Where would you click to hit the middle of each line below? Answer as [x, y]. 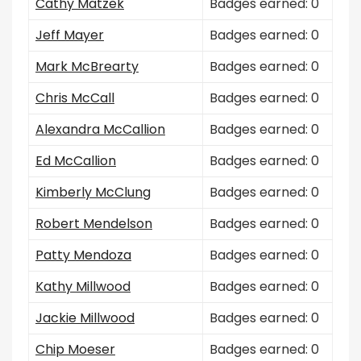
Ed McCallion [76, 161]
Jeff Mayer [70, 35]
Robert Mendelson [94, 224]
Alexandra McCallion [100, 129]
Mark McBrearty [87, 66]
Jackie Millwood [85, 318]
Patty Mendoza [83, 255]
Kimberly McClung [93, 192]
